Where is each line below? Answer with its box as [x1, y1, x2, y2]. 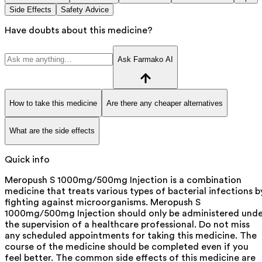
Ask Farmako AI [118, 55, 173, 64]
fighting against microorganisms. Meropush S [5, 197, 201, 207]
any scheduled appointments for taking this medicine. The [5, 230, 257, 240]
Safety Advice [61, 5, 109, 14]
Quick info [5, 154, 50, 164]
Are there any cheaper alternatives [106, 98, 223, 108]
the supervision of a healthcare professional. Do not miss [5, 219, 250, 229]
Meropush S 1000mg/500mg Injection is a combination [5, 175, 242, 185]
